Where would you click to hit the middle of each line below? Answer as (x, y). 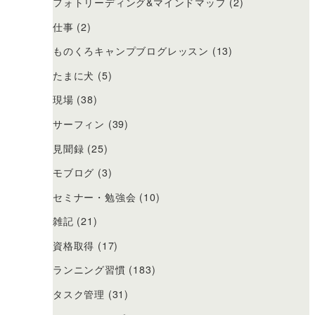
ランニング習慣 (89, 270)
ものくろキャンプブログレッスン (131, 51)
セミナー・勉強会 (95, 197)
